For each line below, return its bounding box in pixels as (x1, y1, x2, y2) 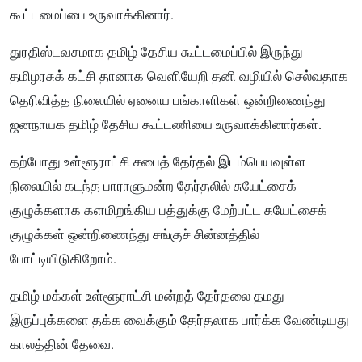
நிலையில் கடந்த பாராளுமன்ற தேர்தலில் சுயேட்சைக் (10, 178, 297, 195)
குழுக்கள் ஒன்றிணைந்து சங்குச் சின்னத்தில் (10, 226, 259, 243)
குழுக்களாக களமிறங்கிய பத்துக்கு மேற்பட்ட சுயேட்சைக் (10, 202, 327, 219)
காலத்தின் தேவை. (10, 336, 114, 353)
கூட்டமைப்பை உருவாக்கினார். (10, 6, 174, 23)
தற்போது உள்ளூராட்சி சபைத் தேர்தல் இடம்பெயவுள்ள (10, 154, 306, 170)
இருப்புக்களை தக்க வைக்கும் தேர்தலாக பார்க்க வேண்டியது (10, 312, 349, 329)
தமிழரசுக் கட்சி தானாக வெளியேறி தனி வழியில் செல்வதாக (10, 68, 348, 85)
